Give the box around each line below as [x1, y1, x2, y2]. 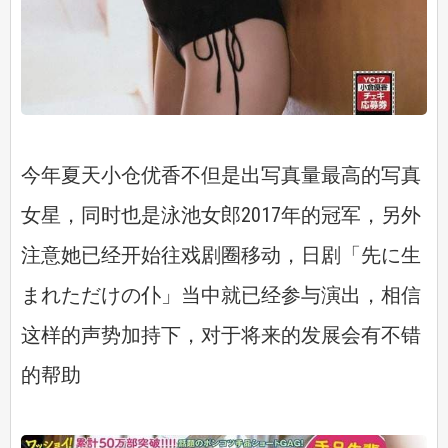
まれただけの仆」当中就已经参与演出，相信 [21, 282, 421, 307]
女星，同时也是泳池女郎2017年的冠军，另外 [21, 202, 421, 227]
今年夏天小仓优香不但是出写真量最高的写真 [21, 162, 421, 187]
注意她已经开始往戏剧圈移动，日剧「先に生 [21, 242, 421, 267]
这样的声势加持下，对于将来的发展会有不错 [21, 322, 421, 347]
